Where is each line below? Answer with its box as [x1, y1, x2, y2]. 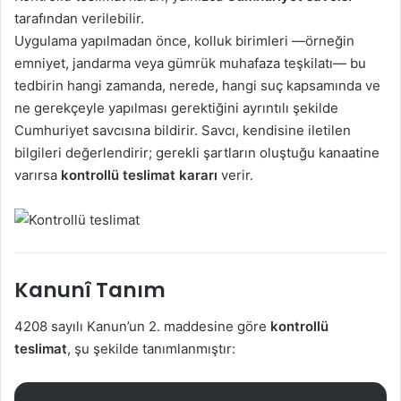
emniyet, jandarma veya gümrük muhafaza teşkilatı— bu [14, 54, 366, 72]
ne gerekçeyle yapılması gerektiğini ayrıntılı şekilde [14, 98, 338, 116]
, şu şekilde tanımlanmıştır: [67, 339, 235, 357]
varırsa [14, 166, 61, 183]
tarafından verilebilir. [14, 9, 144, 27]
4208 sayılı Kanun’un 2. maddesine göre [14, 317, 270, 335]
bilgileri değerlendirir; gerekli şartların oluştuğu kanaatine [14, 143, 380, 161]
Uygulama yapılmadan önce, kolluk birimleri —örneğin [14, 31, 354, 49]
